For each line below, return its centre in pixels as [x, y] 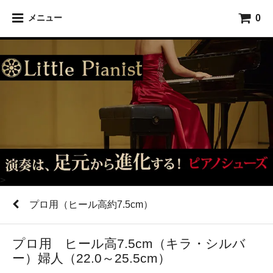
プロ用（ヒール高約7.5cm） [91, 204]
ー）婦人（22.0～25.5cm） [91, 258]
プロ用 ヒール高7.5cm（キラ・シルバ [129, 243]
